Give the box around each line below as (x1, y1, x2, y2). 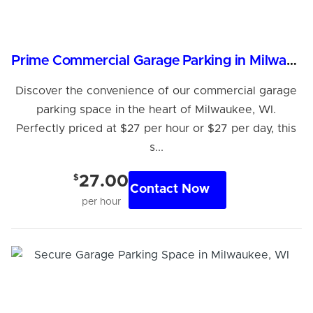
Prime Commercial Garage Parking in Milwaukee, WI (286, 53, 297, 68)
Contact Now (130, 183, 210, 196)
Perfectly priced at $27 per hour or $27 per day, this (16, 122, 297, 134)
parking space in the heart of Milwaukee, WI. (36, 103, 277, 115)
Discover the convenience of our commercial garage (15, 85, 298, 96)
